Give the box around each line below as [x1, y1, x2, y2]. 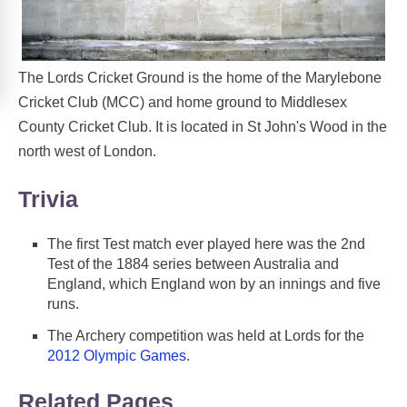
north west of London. [18, 143, 156, 159]
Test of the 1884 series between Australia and [47, 256, 339, 273]
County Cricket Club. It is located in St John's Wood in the [18, 118, 387, 134]
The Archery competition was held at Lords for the [47, 328, 364, 344]
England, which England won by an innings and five [47, 276, 381, 293]
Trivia [18, 185, 78, 212]
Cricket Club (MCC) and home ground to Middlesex [18, 94, 347, 110]
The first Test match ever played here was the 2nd [47, 236, 365, 253]
